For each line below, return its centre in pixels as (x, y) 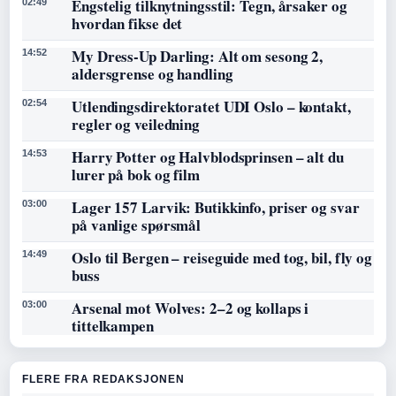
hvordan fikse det (127, 24)
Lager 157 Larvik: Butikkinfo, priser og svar (216, 208)
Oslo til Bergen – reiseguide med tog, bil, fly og (222, 258)
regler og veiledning (136, 125)
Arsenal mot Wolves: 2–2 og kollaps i (190, 308)
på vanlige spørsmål (137, 225)
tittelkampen (113, 326)
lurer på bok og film (136, 175)
